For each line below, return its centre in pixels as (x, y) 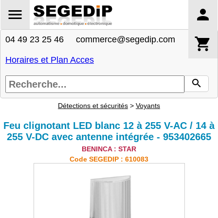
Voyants (148, 106)
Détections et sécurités (93, 106)
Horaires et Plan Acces (50, 60)
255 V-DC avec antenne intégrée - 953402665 (109, 137)
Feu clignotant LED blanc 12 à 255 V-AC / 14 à (109, 126)
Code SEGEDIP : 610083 (109, 159)
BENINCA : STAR (109, 149)
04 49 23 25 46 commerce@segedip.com (90, 39)
